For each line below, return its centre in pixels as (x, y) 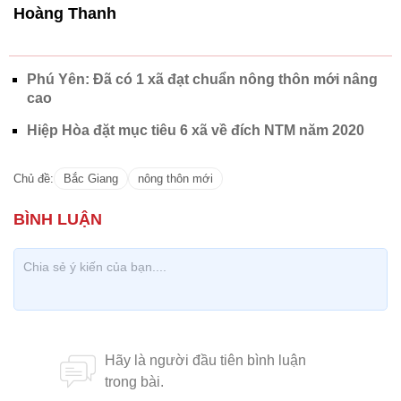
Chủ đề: (34, 179)
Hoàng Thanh (65, 13)
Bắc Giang (91, 179)
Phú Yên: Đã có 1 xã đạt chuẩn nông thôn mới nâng (202, 79)
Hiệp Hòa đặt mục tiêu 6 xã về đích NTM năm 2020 (196, 130)
